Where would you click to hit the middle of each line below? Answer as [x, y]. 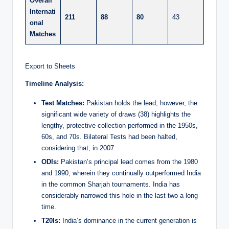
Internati [43, 12]
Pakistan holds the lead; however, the [141, 103]
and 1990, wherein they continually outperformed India [121, 173]
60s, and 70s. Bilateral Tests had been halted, [109, 137]
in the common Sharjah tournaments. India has [111, 185]
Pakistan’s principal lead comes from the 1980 [128, 162]
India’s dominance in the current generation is [129, 221]
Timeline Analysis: [54, 84]
